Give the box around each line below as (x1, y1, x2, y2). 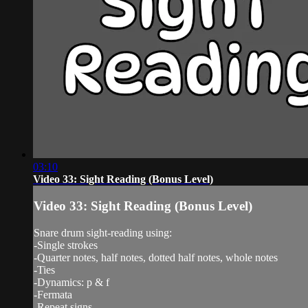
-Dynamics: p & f (34, 276, 109, 289)
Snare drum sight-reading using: (34, 227, 172, 239)
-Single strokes (34, 239, 98, 252)
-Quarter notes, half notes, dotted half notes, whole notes (34, 252, 278, 264)
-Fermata (34, 289, 72, 301)
